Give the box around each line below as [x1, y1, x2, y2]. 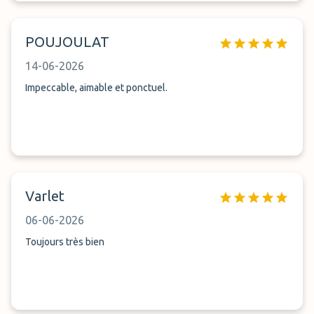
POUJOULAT [25, 34, 109, 50]
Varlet [25, 188, 64, 204]
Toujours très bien [25, 236, 104, 247]
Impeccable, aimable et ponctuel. [25, 82, 168, 93]
